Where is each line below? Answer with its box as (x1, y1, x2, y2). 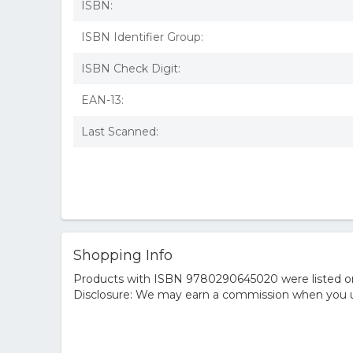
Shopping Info (73, 247, 173, 264)
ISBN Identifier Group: (81, 30, 203, 44)
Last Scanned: (81, 124, 158, 139)
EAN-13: (81, 93, 124, 107)
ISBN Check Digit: (81, 61, 180, 76)
